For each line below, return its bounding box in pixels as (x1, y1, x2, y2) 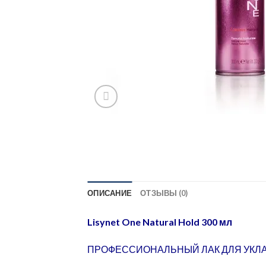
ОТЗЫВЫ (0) (140, 188, 188, 198)
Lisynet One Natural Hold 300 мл (87, 216, 232, 228)
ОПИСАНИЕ (87, 188, 132, 198)
